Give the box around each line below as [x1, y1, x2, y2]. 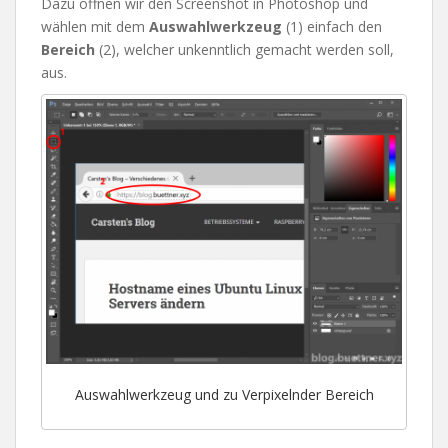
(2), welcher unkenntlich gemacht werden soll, [95, 40, 394, 60]
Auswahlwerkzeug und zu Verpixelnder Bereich [74, 384, 374, 404]
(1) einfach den [282, 17, 382, 37]
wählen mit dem [41, 17, 149, 37]
